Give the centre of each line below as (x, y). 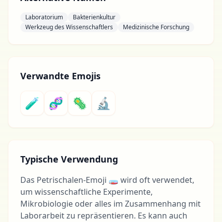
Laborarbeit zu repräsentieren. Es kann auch (104, 216)
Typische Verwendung (69, 159)
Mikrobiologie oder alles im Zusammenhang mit (111, 204)
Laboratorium (44, 17)
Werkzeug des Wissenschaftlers (69, 27)
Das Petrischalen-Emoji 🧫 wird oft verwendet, (107, 180)
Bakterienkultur (94, 17)
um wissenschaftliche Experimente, (86, 192)
